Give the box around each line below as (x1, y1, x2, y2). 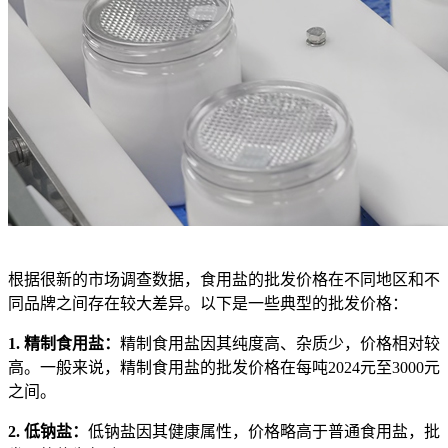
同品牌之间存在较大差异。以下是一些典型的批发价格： (8, 294, 408, 312)
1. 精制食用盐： (8, 334, 120, 352)
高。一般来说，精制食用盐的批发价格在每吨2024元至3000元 (8, 358, 440, 376)
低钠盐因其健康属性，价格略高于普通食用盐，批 (88, 422, 440, 440)
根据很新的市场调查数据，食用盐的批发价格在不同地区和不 (8, 270, 440, 288)
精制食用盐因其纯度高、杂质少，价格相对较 (120, 334, 440, 352)
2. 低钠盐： (8, 422, 88, 440)
